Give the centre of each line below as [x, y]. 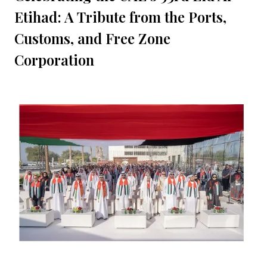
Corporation [54, 60]
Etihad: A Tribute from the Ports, [120, 17]
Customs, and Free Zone [92, 38]
